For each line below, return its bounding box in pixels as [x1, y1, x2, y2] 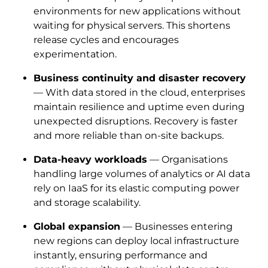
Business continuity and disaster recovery [33, 72, 246, 84]
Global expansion [33, 220, 120, 232]
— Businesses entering [120, 220, 233, 232]
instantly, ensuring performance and [33, 249, 208, 261]
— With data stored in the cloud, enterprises [33, 86, 245, 98]
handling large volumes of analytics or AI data [33, 167, 250, 179]
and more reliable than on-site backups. [33, 129, 224, 141]
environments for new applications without [33, 5, 241, 17]
